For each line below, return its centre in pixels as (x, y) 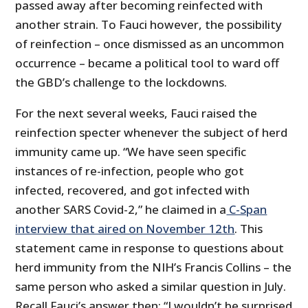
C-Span (247, 210)
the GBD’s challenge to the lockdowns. (121, 82)
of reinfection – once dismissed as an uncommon (150, 44)
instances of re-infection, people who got (130, 171)
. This (249, 229)
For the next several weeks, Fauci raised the (136, 113)
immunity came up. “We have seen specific (131, 152)
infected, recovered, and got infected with (133, 190)
